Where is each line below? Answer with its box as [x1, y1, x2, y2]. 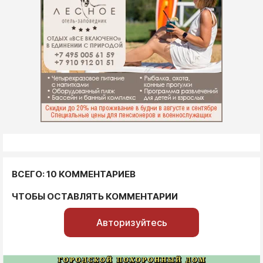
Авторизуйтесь [96, 216, 167, 228]
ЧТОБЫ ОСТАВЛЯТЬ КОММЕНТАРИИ [12, 190, 178, 202]
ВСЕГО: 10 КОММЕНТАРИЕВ [12, 168, 136, 180]
